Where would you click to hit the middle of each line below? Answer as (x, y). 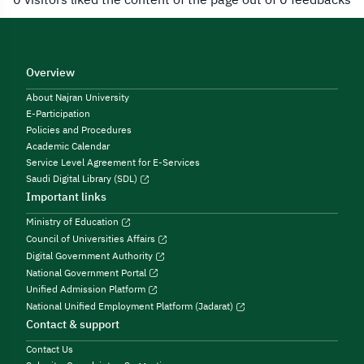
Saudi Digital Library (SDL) (83, 178)
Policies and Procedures (79, 130)
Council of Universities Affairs (92, 238)
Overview (50, 72)
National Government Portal (87, 273)
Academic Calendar (68, 146)
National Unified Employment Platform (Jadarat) (131, 307)
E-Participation (58, 113)
